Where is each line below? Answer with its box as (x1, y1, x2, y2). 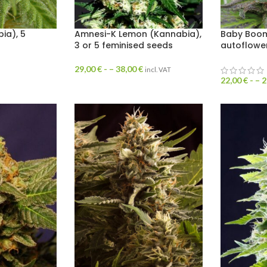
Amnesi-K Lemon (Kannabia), (74, 28, 201, 41)
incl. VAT (144, 66, 171, 74)
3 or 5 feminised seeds (74, 39, 173, 52)
